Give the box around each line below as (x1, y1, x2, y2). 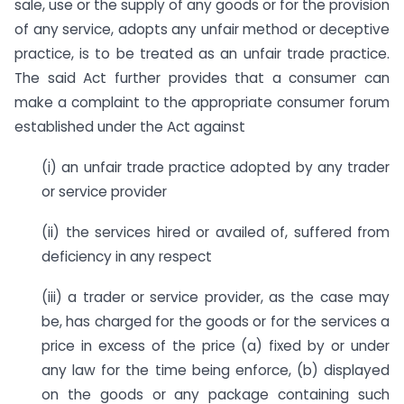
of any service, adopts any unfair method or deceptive (14, 20, 390, 40)
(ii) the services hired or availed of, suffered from (41, 223, 390, 243)
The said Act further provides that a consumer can (14, 69, 390, 88)
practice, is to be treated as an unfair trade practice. (14, 44, 390, 64)
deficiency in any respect (41, 247, 212, 267)
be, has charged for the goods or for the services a (41, 311, 390, 331)
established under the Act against (14, 117, 245, 137)
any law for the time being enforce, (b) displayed (41, 360, 390, 380)
